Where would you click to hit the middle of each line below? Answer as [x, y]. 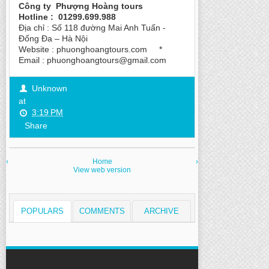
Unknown [50, 89]
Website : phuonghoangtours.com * [93, 50]
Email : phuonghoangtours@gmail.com [92, 60]
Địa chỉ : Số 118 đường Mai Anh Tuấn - [92, 28]
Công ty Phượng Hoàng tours [82, 6]
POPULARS [43, 211]
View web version [102, 170]
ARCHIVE [162, 211]
